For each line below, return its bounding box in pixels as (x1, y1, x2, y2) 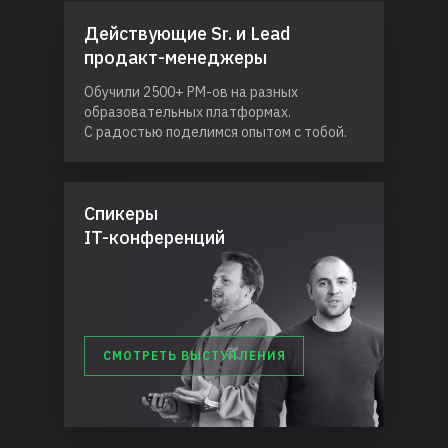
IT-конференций (84, 226, 225, 250)
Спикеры (84, 202, 158, 226)
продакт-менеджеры (84, 46, 267, 70)
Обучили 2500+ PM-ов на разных (84, 83, 298, 102)
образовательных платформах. (84, 103, 291, 122)
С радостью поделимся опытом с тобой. (84, 123, 347, 142)
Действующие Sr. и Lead (84, 22, 290, 46)
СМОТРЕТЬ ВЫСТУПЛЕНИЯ (102, 348, 286, 364)
